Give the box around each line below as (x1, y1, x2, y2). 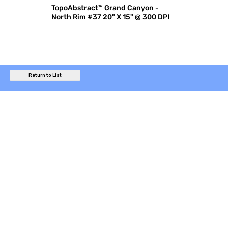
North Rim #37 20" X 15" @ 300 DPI (51, 12, 170, 21)
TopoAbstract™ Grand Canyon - (51, 3, 159, 12)
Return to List (28, 72, 62, 78)
